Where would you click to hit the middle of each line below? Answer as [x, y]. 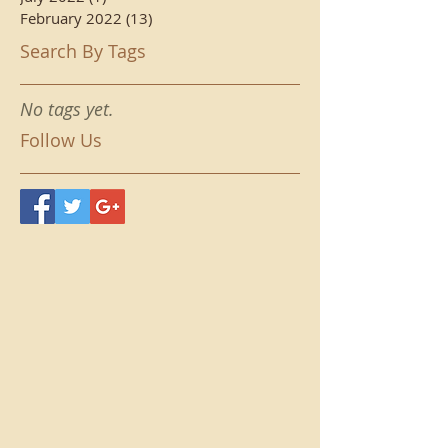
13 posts [181, 18]
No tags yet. [67, 109]
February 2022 [71, 18]
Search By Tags [83, 51]
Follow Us [61, 140]
